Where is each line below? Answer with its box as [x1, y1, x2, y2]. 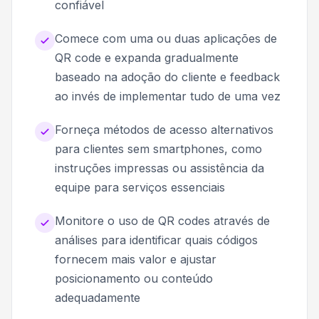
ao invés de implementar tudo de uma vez [55, 88, 281, 103]
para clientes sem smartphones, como [55, 141, 262, 156]
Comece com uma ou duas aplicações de [55, 31, 277, 46]
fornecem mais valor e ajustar [55, 251, 216, 266]
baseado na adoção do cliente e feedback [55, 69, 280, 84]
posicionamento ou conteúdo [55, 271, 213, 286]
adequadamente [55, 290, 140, 305]
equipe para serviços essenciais [55, 179, 225, 194]
